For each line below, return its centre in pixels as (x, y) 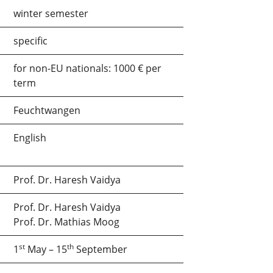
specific (30, 41)
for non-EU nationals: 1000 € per (87, 68)
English (30, 138)
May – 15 (46, 249)
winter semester (51, 13)
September (101, 249)
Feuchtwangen (47, 110)
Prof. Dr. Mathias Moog (66, 222)
